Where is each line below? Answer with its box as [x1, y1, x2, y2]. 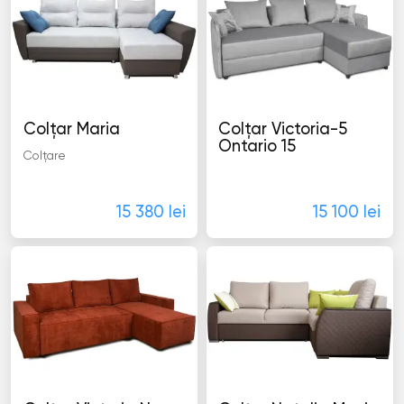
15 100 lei [313, 204, 381, 221]
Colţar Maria [23, 121, 120, 138]
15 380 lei [115, 204, 186, 221]
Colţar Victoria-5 [218, 121, 348, 138]
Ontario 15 [218, 138, 297, 155]
